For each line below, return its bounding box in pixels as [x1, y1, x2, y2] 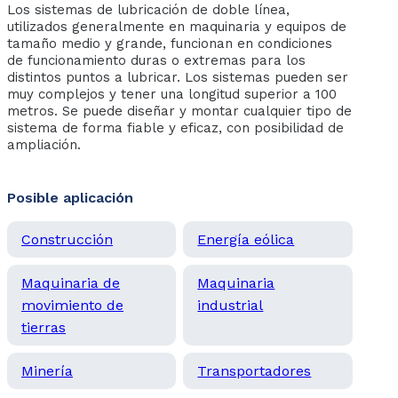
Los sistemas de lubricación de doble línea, [7, 2, 290, 19]
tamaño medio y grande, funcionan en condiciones [7, 36, 332, 52]
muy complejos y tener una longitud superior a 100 [7, 86, 337, 103]
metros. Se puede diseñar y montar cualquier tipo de [7, 103, 352, 120]
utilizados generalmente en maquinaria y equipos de [7, 19, 346, 36]
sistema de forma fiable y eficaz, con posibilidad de [7, 120, 344, 137]
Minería [21, 362, 73, 380]
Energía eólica [197, 231, 295, 249]
